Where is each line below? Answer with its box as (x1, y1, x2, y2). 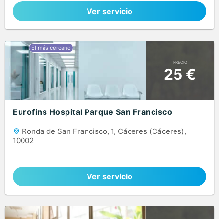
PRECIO (173, 59, 187, 65)
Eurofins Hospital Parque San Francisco (13, 107, 172, 117)
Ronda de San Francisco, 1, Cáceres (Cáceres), (20, 127, 186, 136)
